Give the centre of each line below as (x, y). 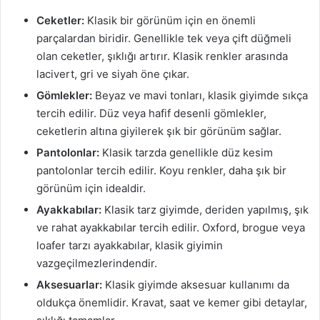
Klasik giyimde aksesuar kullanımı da (196, 284)
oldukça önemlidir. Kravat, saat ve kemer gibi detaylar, (172, 302)
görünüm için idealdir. (91, 188)
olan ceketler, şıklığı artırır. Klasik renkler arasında (162, 56)
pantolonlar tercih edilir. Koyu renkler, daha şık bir (161, 170)
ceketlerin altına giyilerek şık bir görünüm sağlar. (159, 131)
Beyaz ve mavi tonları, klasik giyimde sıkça (200, 95)
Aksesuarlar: (69, 284)
